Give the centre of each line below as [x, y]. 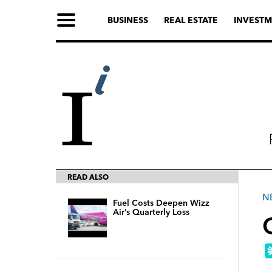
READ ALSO [88, 177]
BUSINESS [128, 20]
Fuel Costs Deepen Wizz [161, 203]
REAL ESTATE [191, 20]
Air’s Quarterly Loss [151, 212]
